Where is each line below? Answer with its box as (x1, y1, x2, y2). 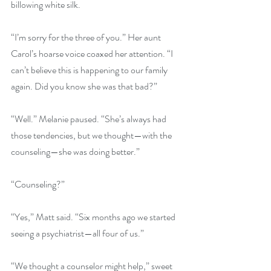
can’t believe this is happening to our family (11, 63, 169, 77)
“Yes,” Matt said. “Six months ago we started (11, 210, 177, 224)
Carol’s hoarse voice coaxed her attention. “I (11, 47, 175, 60)
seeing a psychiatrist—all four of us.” (11, 226, 144, 240)
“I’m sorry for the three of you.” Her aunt (11, 30, 163, 44)
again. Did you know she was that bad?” (11, 79, 157, 93)
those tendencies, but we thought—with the (11, 128, 174, 142)
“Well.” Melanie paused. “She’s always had (11, 112, 168, 126)
